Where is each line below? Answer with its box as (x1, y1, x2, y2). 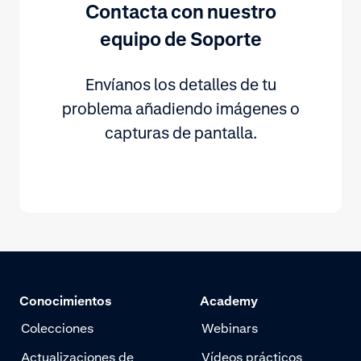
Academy (200, 293, 258, 309)
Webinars (201, 320, 258, 336)
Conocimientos (19, 293, 112, 309)
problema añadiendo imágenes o (61, 98, 300, 118)
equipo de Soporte (99, 27, 262, 51)
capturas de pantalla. (104, 122, 257, 143)
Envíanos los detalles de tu (85, 74, 276, 94)
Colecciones (21, 320, 93, 336)
